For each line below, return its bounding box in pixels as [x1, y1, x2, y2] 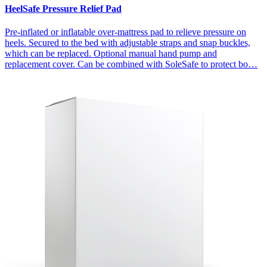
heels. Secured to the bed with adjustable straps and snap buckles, [5, 37, 250, 48]
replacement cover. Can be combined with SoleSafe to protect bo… [5, 58, 257, 69]
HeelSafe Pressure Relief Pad [5, 3, 122, 14]
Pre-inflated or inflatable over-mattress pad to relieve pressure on [5, 26, 246, 37]
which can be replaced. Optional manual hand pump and [5, 48, 217, 58]
